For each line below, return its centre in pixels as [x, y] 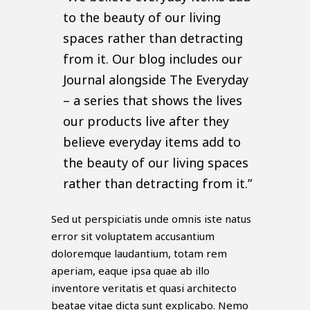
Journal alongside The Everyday [156, 80]
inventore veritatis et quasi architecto [144, 288]
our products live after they [146, 121]
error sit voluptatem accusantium [133, 236]
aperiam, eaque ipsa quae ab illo [130, 271]
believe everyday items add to [152, 142]
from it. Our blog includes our [153, 59]
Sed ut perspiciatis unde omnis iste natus [151, 219]
